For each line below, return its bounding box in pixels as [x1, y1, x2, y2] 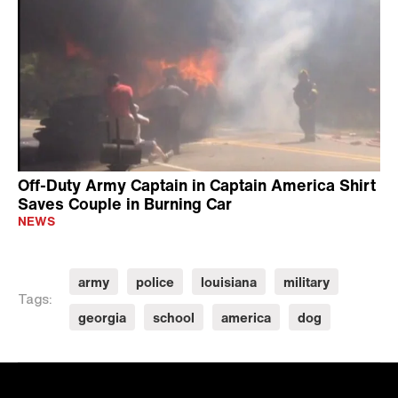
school [153, 306, 195, 327]
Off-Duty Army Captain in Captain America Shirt [18, 172, 376, 196]
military [283, 271, 330, 291]
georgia [78, 306, 126, 327]
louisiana [201, 271, 257, 291]
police [136, 271, 174, 291]
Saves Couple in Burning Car [18, 191, 232, 215]
